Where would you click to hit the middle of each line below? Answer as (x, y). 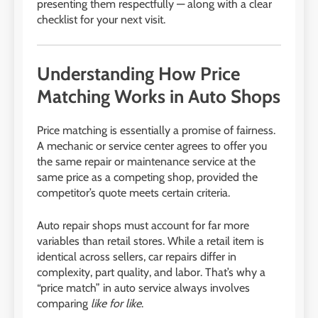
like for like (116, 304)
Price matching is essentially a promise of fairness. (156, 131)
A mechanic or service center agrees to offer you (152, 146)
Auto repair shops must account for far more (143, 226)
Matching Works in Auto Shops (159, 96)
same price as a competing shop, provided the (147, 177)
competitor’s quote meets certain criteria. (133, 193)
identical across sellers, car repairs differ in (137, 257)
